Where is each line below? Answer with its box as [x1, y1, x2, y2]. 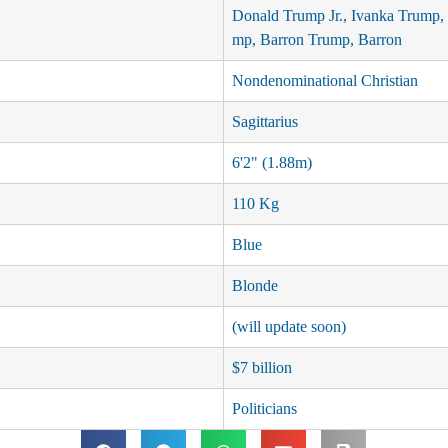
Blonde [231, 277, 278, 295]
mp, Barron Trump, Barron [231, 31, 402, 49]
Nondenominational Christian [231, 72, 418, 90]
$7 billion [231, 359, 292, 377]
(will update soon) [231, 318, 346, 336]
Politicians [231, 400, 297, 418]
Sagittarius [231, 113, 298, 131]
